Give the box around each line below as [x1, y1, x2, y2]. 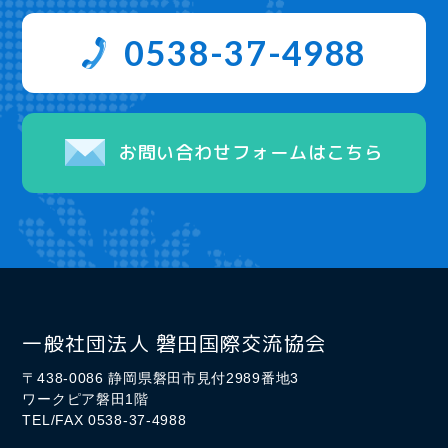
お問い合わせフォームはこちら [118, 140, 384, 166]
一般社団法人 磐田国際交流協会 [22, 328, 327, 357]
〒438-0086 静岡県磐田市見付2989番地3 [22, 369, 299, 386]
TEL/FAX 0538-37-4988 [22, 411, 187, 428]
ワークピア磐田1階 [22, 390, 164, 407]
